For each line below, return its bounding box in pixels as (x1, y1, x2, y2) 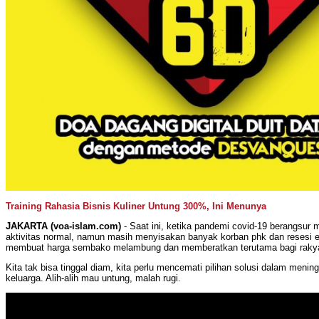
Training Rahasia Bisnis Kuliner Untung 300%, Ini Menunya (6, 201, 266, 212)
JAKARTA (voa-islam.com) (6, 221, 121, 232)
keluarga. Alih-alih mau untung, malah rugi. (6, 273, 181, 284)
